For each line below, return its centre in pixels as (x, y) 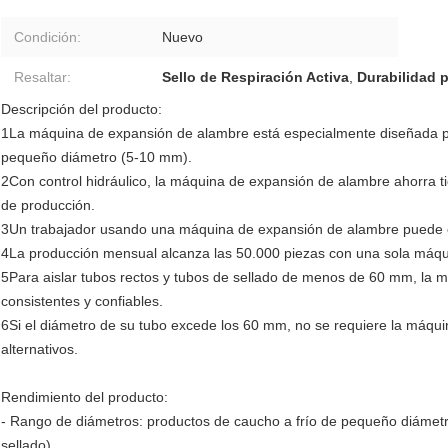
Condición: (47, 37)
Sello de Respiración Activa (255, 77)
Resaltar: (42, 77)
